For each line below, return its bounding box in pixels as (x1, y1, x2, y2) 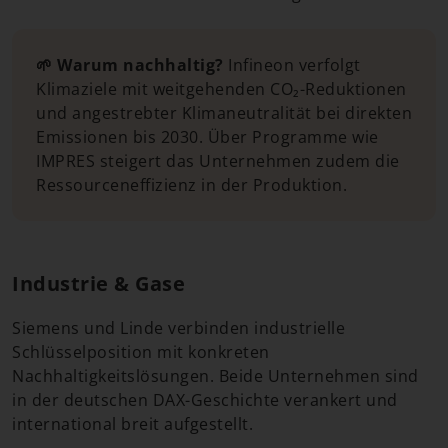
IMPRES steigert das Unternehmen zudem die (36, 150, 400, 172)
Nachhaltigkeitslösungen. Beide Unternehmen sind (12, 365, 419, 387)
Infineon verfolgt (223, 54, 361, 76)
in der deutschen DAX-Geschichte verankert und (12, 389, 398, 411)
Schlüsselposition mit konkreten (12, 341, 270, 363)
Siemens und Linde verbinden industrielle (12, 317, 345, 339)
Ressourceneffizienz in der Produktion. (36, 174, 347, 196)
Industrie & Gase (12, 270, 185, 297)
